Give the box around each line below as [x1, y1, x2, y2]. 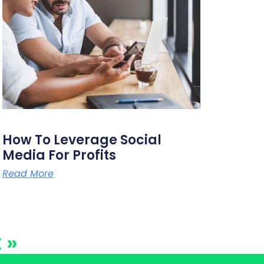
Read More [2, 166, 54, 180]
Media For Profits [2, 146, 117, 164]
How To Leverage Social [2, 130, 162, 149]
